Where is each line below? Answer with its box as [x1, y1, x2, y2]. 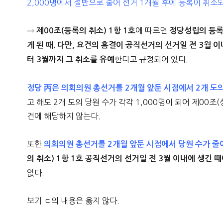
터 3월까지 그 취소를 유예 [27, 56, 115, 64]
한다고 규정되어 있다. [114, 55, 189, 64]
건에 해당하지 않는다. [27, 112, 101, 120]
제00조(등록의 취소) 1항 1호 [36, 27, 136, 35]
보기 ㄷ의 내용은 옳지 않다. [27, 197, 120, 205]
